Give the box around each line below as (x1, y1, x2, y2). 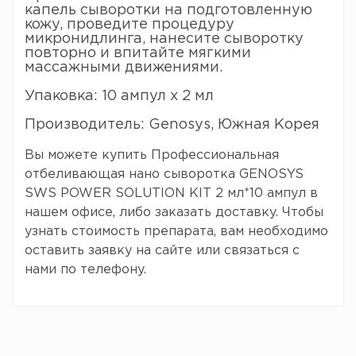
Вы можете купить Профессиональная (25, 149, 279, 161)
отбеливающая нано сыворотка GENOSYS (25, 168, 304, 180)
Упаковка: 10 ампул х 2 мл (25, 90, 214, 103)
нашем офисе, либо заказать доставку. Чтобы (25, 207, 323, 219)
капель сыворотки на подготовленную (25, 4, 312, 17)
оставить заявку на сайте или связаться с (25, 245, 300, 257)
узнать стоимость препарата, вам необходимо (25, 226, 328, 238)
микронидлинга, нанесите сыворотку (25, 33, 304, 45)
